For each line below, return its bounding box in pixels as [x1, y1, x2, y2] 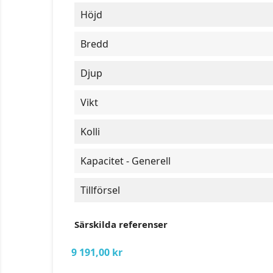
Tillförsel [80, 183, 120, 197]
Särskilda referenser [74, 218, 168, 230]
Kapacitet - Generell [80, 154, 171, 168]
